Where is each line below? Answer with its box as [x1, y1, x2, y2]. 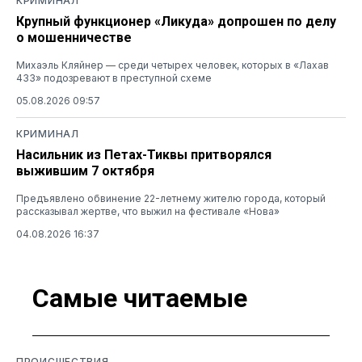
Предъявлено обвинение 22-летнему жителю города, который [16, 192, 326, 204]
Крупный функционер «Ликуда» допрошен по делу [16, 14, 336, 29]
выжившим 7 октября [16, 163, 154, 179]
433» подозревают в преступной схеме [16, 72, 212, 84]
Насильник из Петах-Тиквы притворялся [16, 147, 271, 162]
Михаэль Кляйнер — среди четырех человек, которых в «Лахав [16, 59, 329, 71]
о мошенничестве [16, 30, 132, 45]
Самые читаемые [32, 282, 247, 314]
